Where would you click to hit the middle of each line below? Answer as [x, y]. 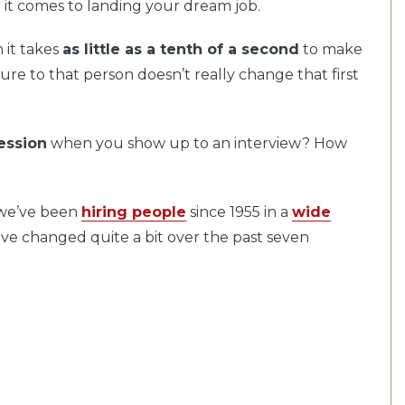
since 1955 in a [239, 212]
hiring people [134, 212]
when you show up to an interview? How [197, 143]
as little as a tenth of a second [181, 49]
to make [331, 49]
